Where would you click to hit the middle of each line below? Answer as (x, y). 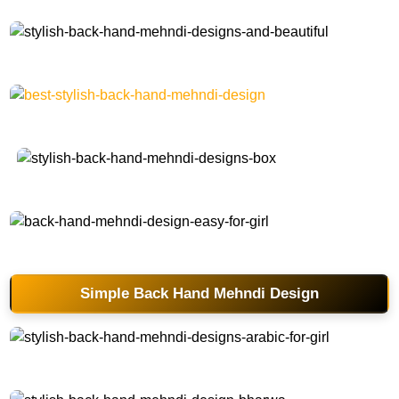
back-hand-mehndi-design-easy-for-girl (105, 244)
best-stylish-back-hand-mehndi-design (103, 118)
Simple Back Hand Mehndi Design (199, 293)
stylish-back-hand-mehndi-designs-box (111, 181)
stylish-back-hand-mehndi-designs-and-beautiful (127, 55)
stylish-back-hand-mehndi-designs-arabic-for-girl (128, 360)
